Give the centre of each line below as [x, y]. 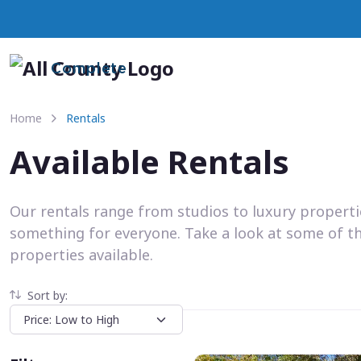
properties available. [81, 255]
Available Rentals [149, 162]
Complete [89, 69]
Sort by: [48, 295]
